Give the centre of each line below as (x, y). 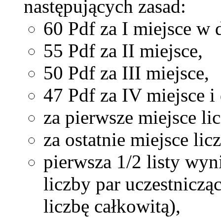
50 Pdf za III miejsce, (126, 73)
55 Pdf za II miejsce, (123, 51)
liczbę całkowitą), (112, 206)
